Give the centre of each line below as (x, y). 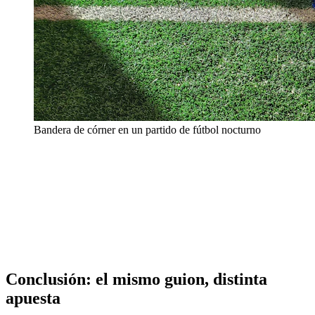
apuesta (33, 298)
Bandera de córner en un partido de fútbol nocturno (147, 130)
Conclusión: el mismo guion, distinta (136, 279)
